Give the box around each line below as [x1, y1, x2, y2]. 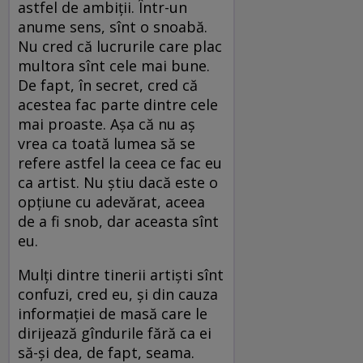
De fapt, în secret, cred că [18, 75, 198, 95]
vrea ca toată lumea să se [18, 133, 195, 153]
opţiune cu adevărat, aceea [18, 191, 205, 211]
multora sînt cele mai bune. [18, 55, 210, 75]
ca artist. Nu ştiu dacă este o [18, 172, 218, 192]
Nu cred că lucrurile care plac [18, 36, 222, 56]
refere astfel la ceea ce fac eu [18, 152, 222, 173]
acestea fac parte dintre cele [18, 94, 218, 114]
